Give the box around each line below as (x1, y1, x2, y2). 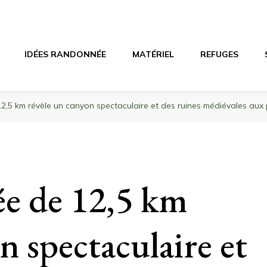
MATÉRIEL (132, 49, 174, 60)
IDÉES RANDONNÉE (24, 49, 106, 60)
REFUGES (200, 49, 238, 60)
